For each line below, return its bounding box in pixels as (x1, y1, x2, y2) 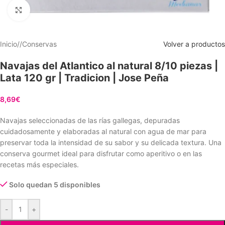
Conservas (22, 40, 57, 49)
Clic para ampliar (30, 6, 80, 14)
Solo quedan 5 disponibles (9, 180, 101, 189)
